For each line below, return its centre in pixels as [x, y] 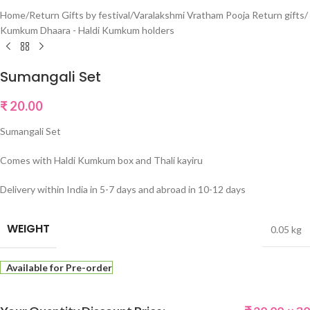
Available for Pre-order [59, 268]
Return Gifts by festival [80, 15]
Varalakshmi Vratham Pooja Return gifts [219, 15]
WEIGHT [28, 229]
